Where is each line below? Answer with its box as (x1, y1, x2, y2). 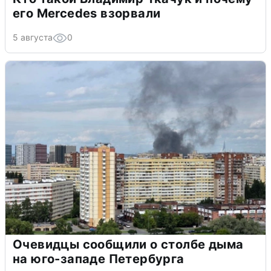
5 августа (13, 32, 53, 43)
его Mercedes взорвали (13, 6, 161, 21)
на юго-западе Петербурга (13, 252, 184, 267)
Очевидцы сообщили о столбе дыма (13, 237, 244, 252)
